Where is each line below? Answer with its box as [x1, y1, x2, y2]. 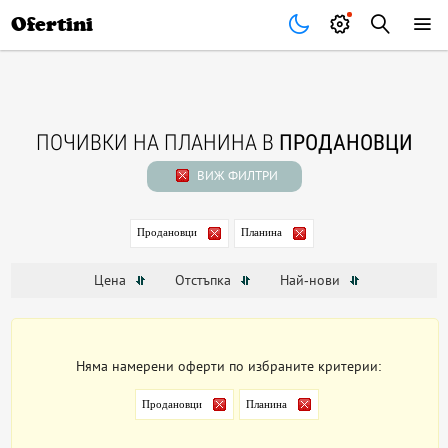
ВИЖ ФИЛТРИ [193, 168, 278, 183]
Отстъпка [174, 272, 235, 289]
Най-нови [279, 272, 344, 289]
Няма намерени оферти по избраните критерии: [76, 358, 383, 375]
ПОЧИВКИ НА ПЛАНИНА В [35, 130, 279, 155]
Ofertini [11, 13, 94, 36]
